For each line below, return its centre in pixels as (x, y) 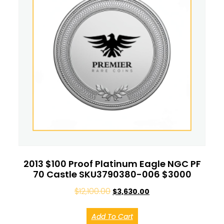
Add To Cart (112, 216)
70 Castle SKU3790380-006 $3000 (112, 174)
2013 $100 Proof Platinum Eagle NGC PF (112, 163)
